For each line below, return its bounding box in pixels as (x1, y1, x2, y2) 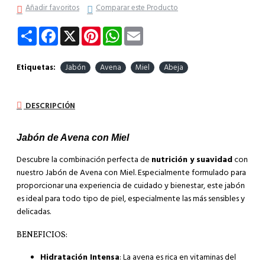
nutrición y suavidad (151, 153, 232, 166)
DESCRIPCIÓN (24, 100, 75, 111)
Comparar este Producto (96, 2, 178, 13)
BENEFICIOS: (17, 230, 67, 241)
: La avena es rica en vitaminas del (119, 251, 236, 264)
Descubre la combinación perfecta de (17, 153, 151, 166)
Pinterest (101, 25, 133, 37)
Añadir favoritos (25, 2, 79, 13)
